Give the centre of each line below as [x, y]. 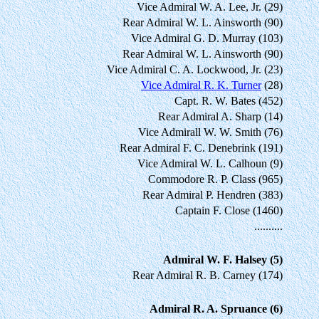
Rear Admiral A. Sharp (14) [220, 116]
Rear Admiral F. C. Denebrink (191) [201, 147]
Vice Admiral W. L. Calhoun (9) [210, 163]
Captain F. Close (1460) [229, 210]
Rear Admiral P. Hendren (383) [213, 194]
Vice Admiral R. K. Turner [201, 85]
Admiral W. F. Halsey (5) [223, 259]
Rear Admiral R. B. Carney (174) [208, 275]
